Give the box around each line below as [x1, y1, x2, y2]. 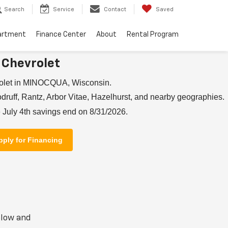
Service [53, 7, 74, 13]
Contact [104, 7, 126, 13]
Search [4, 7, 24, 13]
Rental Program [127, 31, 179, 39]
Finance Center [36, 31, 86, 39]
